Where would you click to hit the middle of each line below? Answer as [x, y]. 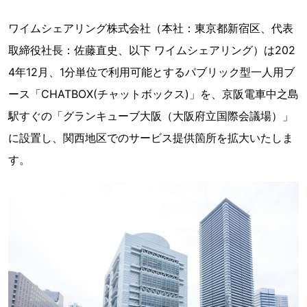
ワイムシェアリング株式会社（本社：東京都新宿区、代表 [151, 28]
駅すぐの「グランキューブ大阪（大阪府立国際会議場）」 [151, 116]
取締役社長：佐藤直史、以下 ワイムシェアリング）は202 [152, 50]
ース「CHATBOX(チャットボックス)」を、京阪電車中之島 [153, 94]
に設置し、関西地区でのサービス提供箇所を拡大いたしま [151, 138]
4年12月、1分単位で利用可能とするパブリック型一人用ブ [151, 72]
